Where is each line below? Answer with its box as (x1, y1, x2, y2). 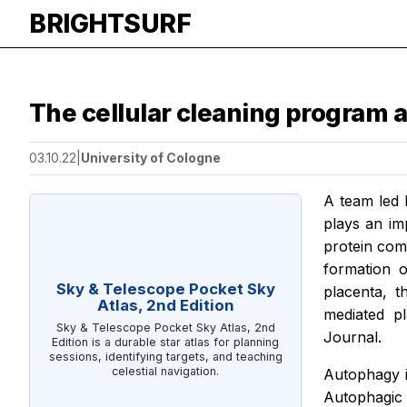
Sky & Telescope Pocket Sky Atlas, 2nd (55, 320, 275, 334)
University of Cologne (81, 150, 221, 166)
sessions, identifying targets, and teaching (48, 349, 283, 363)
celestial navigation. (112, 363, 219, 378)
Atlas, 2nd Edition (96, 295, 234, 314)
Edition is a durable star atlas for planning (52, 334, 279, 349)
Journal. (323, 327, 382, 346)
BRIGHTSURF (29, 8, 191, 39)
